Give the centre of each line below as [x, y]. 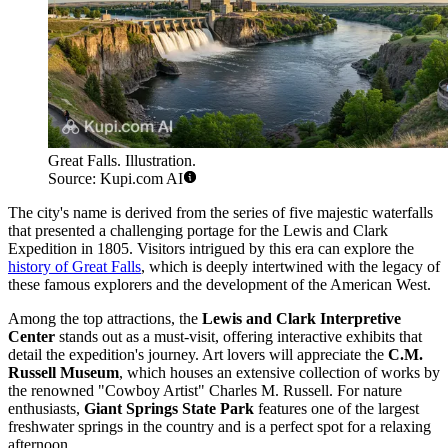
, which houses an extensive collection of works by [279, 373]
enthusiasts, [46, 409]
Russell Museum [63, 373]
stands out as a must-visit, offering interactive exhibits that [238, 337]
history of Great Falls [74, 267]
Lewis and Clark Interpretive [301, 319]
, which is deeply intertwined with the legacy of [290, 267]
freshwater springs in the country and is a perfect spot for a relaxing [219, 427]
